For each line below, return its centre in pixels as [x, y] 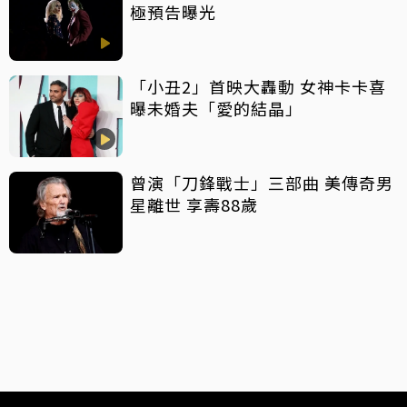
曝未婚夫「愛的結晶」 [216, 109]
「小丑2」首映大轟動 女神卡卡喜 [258, 87]
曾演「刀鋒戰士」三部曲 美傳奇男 [262, 183]
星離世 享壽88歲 [194, 205]
